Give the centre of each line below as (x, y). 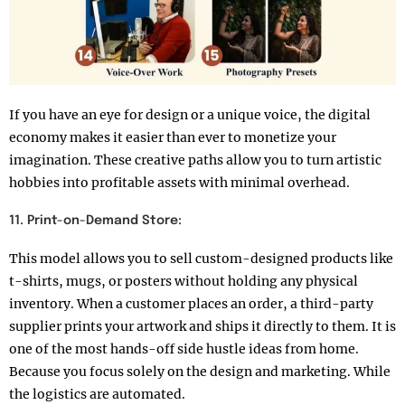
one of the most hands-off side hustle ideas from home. (184, 349)
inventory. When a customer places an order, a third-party (191, 304)
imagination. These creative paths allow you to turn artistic (195, 160)
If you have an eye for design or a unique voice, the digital (190, 115)
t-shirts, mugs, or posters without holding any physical (184, 282)
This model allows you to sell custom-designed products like (201, 259)
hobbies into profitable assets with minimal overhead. (179, 183)
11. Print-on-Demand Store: (95, 221)
